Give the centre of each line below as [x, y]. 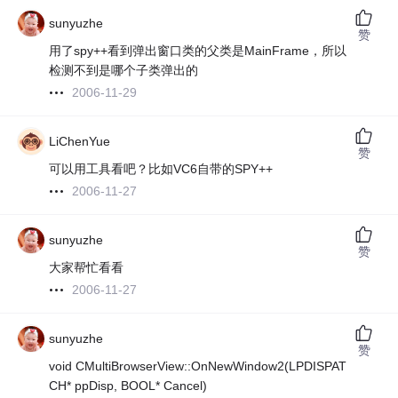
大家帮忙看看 [87, 268]
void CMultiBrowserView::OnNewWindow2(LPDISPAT [198, 366]
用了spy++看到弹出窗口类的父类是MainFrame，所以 [198, 51]
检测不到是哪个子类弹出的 [124, 71]
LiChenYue [80, 142]
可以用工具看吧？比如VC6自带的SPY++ [161, 169]
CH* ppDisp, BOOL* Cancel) [128, 386]
